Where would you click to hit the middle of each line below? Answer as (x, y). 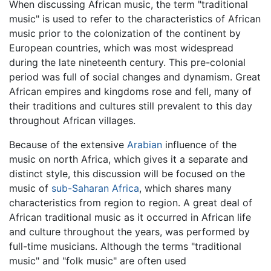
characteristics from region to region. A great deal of (131, 203)
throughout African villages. (72, 121)
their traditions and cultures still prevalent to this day (131, 106)
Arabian (145, 145)
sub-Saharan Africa (95, 188)
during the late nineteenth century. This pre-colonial (127, 63)
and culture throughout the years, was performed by (129, 232)
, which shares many (185, 188)
